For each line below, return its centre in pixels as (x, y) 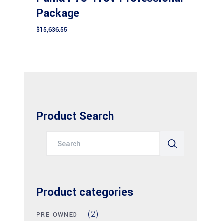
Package (58, 14)
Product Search (75, 117)
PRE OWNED (57, 215)
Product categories (85, 193)
